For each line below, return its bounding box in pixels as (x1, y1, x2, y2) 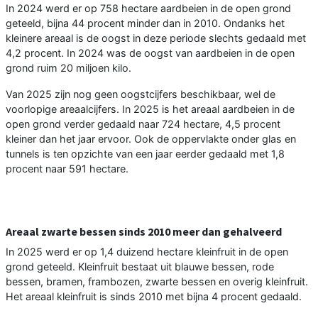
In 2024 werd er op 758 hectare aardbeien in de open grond (6, 2, 291, 15)
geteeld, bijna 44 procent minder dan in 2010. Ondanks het (6, 17, 285, 30)
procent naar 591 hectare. (6, 163, 128, 175)
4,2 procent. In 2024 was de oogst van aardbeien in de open (6, 47, 295, 60)
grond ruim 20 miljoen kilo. (6, 62, 131, 75)
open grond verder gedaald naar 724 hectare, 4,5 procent (6, 118, 280, 131)
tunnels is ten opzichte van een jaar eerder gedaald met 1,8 (6, 148, 285, 160)
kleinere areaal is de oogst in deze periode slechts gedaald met (6, 32, 306, 45)
